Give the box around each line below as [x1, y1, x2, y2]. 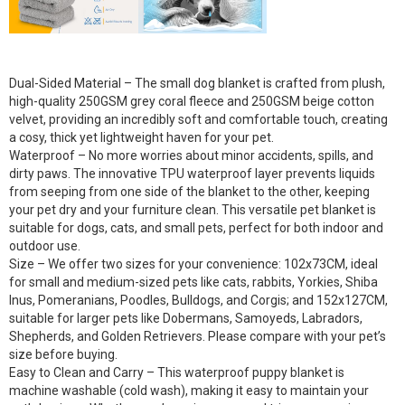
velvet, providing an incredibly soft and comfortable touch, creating [9, 112, 388, 127]
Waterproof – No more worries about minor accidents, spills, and [9, 148, 373, 164]
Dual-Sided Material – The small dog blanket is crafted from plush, [9, 76, 385, 91]
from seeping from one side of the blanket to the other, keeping [9, 184, 370, 200]
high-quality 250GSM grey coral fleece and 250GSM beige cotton [9, 94, 374, 109]
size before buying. [9, 347, 118, 363]
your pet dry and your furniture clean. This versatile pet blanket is [9, 202, 376, 218]
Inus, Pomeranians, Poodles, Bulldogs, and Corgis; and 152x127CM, [9, 293, 388, 308]
